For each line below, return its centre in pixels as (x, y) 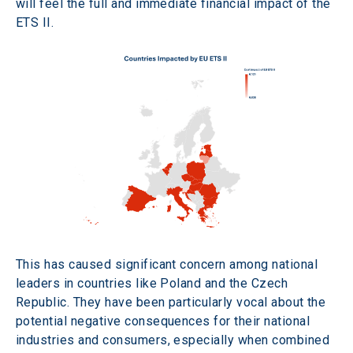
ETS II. (35, 23)
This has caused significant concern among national (169, 264)
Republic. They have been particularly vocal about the (173, 302)
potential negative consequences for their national (165, 321)
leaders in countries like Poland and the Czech (154, 283)
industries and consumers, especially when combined (175, 340)
